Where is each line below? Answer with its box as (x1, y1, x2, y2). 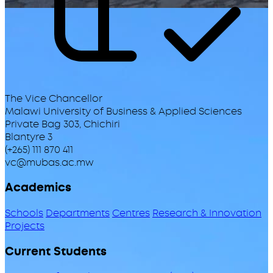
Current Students (5, 243, 107, 259)
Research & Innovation (152, 206, 261, 219)
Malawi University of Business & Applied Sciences (5, 104, 242, 118)
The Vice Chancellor (5, 91, 102, 105)
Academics (5, 180, 71, 196)
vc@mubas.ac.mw (5, 155, 94, 169)
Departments (46, 206, 110, 219)
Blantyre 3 (5, 130, 52, 143)
